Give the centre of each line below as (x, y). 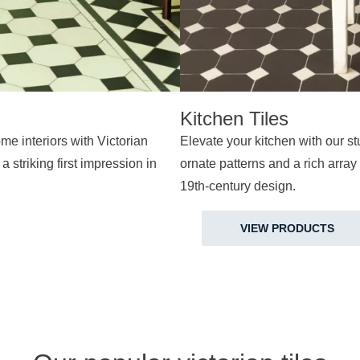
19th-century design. (238, 186)
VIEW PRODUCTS (288, 228)
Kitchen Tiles (234, 118)
